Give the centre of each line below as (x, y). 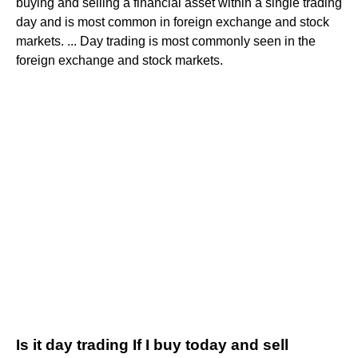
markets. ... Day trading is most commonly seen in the (166, 41)
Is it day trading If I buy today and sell (152, 344)
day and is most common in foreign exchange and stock (173, 22)
